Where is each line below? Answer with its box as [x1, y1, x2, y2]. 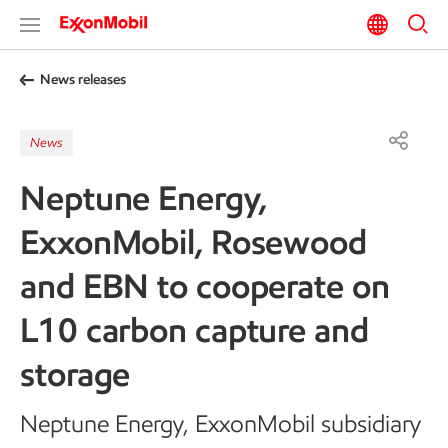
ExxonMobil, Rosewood [20, 221, 367, 263]
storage [20, 353, 131, 395]
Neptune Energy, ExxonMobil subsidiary [20, 409, 421, 438]
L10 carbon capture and [20, 309, 369, 351]
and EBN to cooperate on [20, 265, 390, 307]
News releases [40, 71, 126, 88]
